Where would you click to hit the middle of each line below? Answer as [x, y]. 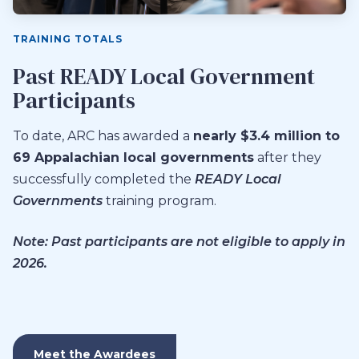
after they [288, 157]
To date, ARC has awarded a [103, 136]
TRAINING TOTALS [68, 39]
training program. [159, 201]
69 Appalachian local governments [133, 157]
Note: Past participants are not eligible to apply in [179, 242]
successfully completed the [104, 179]
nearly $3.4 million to [266, 136]
